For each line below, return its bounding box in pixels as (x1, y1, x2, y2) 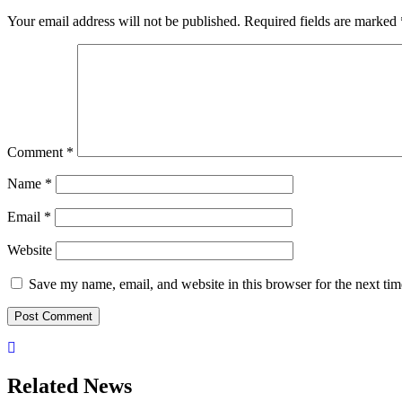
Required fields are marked (244, 13, 400, 30)
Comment (7, 144, 66, 161)
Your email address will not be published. (7, 13, 240, 30)
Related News (7, 374, 132, 398)
